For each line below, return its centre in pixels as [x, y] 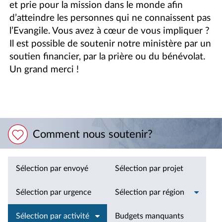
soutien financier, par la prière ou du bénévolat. [108, 57]
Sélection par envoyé [52, 168]
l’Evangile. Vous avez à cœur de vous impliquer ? [110, 31]
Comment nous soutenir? [93, 134]
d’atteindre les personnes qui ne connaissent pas [110, 18]
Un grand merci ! [44, 70]
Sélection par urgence [54, 192]
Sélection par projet [149, 168]
